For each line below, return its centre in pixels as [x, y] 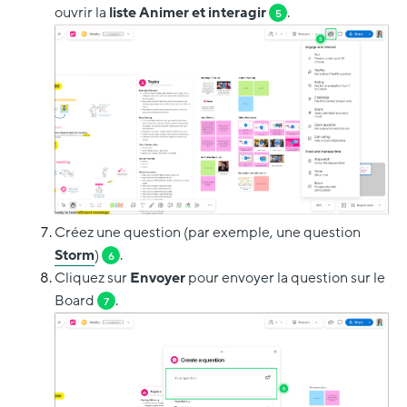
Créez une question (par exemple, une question [208, 232]
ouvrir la [82, 13]
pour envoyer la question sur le [287, 278]
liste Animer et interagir [189, 13]
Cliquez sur [92, 278]
